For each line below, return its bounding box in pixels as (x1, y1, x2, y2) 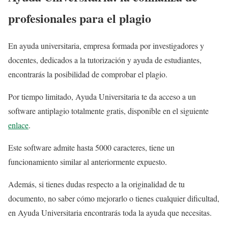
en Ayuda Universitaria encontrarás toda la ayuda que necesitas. (8, 207, 212, 218)
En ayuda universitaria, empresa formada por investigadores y (8, 40, 204, 51)
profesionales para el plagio (8, 9, 151, 27)
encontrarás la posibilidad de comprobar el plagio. (8, 69, 167, 80)
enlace (8, 120, 28, 131)
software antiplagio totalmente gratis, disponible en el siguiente (8, 105, 209, 117)
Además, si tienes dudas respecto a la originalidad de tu (8, 179, 185, 190)
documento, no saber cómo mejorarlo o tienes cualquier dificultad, (8, 193, 219, 204)
